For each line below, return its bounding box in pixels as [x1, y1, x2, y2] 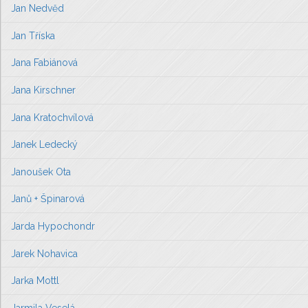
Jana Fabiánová [11, 57, 78, 69]
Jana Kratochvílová [11, 111, 93, 123]
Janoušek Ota [11, 166, 71, 177]
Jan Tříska [11, 30, 55, 41]
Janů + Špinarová [11, 193, 85, 205]
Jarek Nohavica [11, 247, 78, 259]
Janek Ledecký [11, 139, 78, 151]
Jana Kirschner [11, 84, 76, 96]
